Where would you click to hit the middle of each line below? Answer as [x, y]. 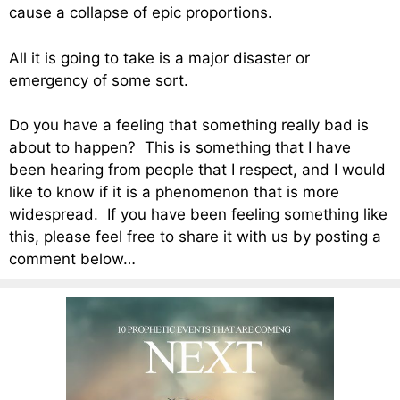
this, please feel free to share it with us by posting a [195, 237]
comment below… [72, 259]
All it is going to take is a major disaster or [159, 58]
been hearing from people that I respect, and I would [197, 170]
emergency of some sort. [99, 80]
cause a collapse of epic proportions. [141, 13]
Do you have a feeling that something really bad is [189, 125]
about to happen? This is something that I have [180, 148]
